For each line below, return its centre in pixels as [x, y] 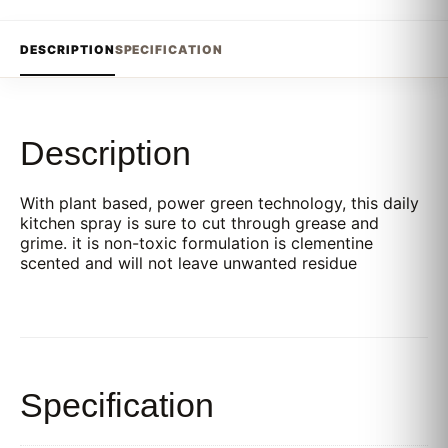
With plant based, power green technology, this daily [219, 203]
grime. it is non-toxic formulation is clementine [196, 243]
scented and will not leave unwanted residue [188, 263]
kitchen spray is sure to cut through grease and [199, 223]
